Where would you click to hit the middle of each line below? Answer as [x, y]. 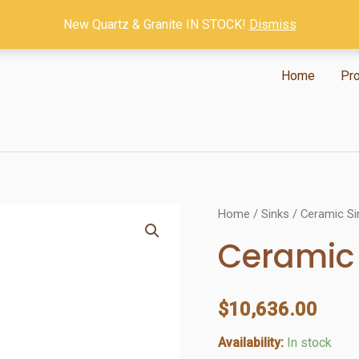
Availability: [251, 342]
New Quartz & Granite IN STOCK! [156, 24]
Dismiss [272, 24]
